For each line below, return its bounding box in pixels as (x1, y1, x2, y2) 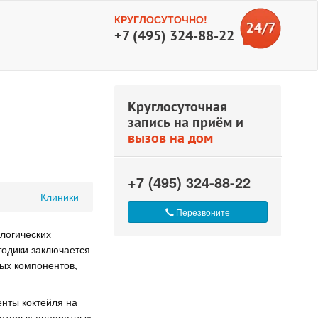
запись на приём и (128, 113, 244, 131)
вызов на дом (128, 128, 214, 147)
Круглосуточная (128, 97, 228, 116)
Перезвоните (174, 206, 231, 218)
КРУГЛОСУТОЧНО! (114, 12, 207, 26)
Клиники (40, 189, 79, 204)
